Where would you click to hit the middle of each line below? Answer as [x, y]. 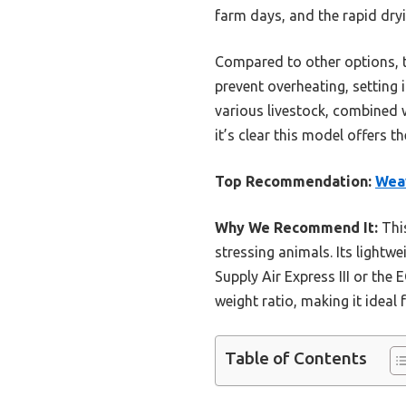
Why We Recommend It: [296, 227]
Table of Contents [296, 358]
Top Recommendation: [293, 181]
